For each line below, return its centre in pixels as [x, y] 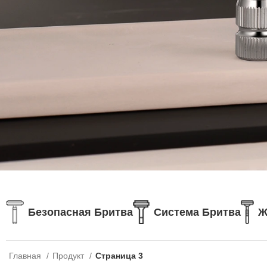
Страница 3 [119, 255]
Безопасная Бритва [80, 212]
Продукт [69, 255]
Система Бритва [198, 212]
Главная [26, 255]
